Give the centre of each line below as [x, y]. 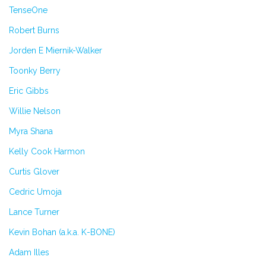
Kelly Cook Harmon [47, 151]
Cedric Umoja [35, 191]
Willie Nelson [35, 111]
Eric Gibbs [29, 91]
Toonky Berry [35, 70]
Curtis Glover [34, 171]
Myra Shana [31, 131]
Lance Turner [34, 212]
